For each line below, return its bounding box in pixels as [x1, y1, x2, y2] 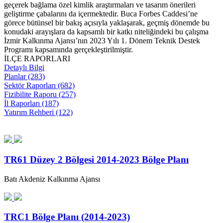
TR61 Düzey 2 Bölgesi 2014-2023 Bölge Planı [4, 154, 189, 165]
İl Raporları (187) [4, 99, 59, 108]
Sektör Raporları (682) [4, 81, 75, 90]
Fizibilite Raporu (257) [4, 90, 76, 99]
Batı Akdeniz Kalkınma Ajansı [4, 174, 100, 183]
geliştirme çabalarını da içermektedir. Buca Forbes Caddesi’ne [4, 9, 198, 18]
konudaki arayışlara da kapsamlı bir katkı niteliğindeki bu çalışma [4, 27, 209, 36]
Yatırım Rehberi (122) [4, 108, 73, 117]
